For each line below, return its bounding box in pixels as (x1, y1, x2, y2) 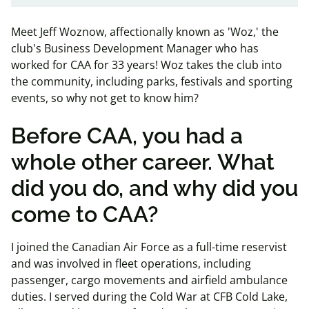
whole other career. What (11, 149, 275, 175)
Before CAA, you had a (11, 123, 243, 148)
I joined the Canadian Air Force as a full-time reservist (11, 239, 287, 255)
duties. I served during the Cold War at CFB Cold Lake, (11, 289, 288, 304)
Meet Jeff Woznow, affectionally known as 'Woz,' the (11, 24, 279, 39)
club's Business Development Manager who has (11, 41, 259, 56)
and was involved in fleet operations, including (11, 256, 251, 271)
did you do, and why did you (11, 175, 298, 201)
